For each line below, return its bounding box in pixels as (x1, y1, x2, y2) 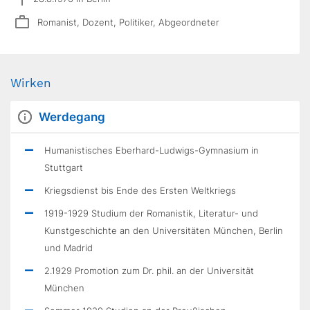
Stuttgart (44, 162, 83, 173)
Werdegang (39, 110, 105, 124)
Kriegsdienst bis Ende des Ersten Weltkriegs (44, 185, 236, 196)
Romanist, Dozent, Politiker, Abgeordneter (37, 16, 219, 28)
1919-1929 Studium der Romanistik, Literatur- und (44, 208, 258, 219)
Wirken (10, 76, 51, 90)
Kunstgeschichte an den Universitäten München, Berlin (44, 225, 283, 236)
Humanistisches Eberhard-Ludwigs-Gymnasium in (44, 145, 259, 156)
